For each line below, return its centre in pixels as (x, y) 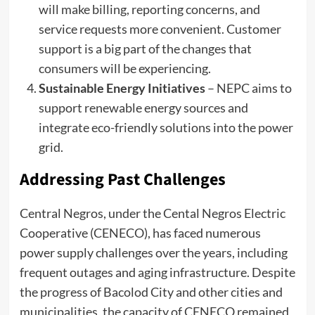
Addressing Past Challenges (122, 179)
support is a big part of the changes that (145, 48)
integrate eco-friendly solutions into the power (166, 127)
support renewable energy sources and (143, 107)
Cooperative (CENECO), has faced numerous (140, 232)
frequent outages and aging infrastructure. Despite (157, 272)
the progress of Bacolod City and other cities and (151, 291)
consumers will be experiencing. (124, 68)
